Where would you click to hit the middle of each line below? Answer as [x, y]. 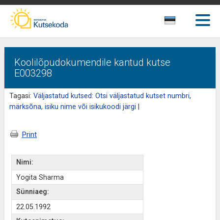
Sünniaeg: [32, 192]
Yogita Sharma [40, 178]
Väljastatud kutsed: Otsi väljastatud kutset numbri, [112, 96]
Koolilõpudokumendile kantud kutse [92, 62]
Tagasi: [21, 96]
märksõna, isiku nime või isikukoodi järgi [72, 107]
